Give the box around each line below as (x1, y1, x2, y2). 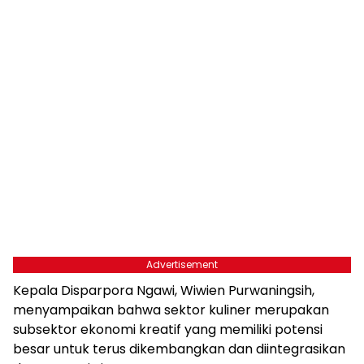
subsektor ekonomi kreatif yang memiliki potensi (13, 319, 323, 339)
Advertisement (146, 257, 218, 271)
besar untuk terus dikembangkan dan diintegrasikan (13, 339, 345, 358)
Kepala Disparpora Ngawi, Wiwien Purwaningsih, (13, 280, 314, 300)
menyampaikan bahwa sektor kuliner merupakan (13, 300, 329, 319)
